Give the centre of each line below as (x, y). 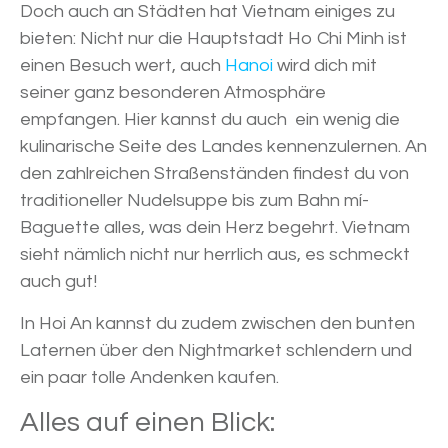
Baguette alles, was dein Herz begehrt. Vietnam (215, 228)
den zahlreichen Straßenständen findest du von (214, 174)
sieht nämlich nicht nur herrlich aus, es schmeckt (215, 255)
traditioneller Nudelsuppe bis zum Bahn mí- (194, 201)
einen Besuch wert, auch (122, 66)
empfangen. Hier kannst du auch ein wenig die (210, 120)
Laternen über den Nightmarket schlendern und (216, 351)
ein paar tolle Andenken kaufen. (149, 378)
